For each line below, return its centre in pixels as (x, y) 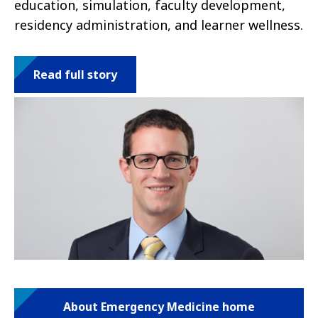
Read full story (75, 74)
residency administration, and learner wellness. (159, 24)
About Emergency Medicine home (159, 307)
